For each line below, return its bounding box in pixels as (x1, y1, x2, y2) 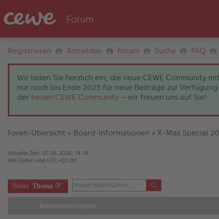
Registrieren (8, 45, 51, 56)
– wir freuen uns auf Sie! (119, 91, 207, 103)
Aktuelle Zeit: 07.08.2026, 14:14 (8, 149, 88, 157)
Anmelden (66, 45, 102, 56)
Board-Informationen (73, 127, 150, 138)
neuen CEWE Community (31, 91, 119, 103)
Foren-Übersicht (8, 127, 66, 138)
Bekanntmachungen (40, 200, 96, 210)
